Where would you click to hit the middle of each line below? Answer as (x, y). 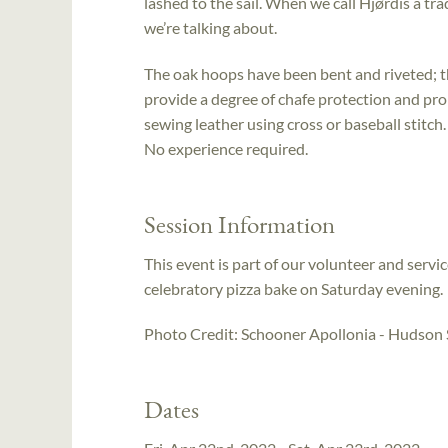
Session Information (239, 224)
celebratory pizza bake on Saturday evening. (293, 288)
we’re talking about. (210, 28)
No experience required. (226, 149)
